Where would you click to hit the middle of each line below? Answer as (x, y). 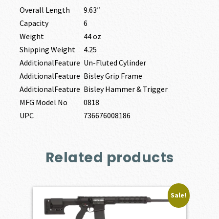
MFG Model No (43, 102)
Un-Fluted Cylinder (115, 62)
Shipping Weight (47, 49)
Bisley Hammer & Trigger (125, 89)
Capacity (34, 23)
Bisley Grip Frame (113, 76)
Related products (109, 158)
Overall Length (44, 10)
